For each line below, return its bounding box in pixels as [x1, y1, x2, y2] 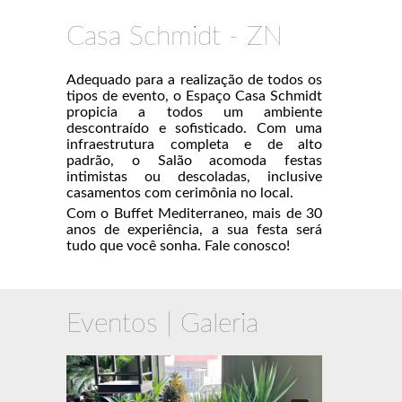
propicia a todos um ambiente [66, 105, 322, 119]
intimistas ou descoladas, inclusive [66, 170, 322, 184]
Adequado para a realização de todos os [66, 73, 322, 87]
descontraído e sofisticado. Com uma [66, 121, 322, 135]
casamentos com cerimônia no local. [66, 186, 293, 200]
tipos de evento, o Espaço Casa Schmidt [66, 89, 322, 103]
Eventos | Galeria [66, 310, 258, 337]
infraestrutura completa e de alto [66, 137, 322, 152]
